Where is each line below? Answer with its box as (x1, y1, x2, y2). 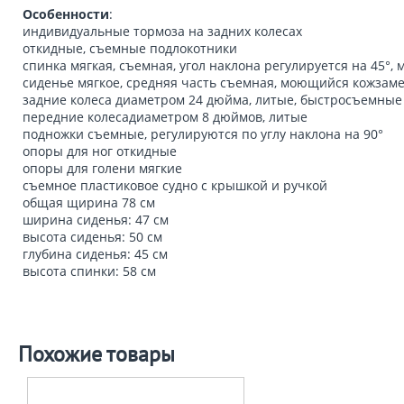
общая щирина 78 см (23, 194, 155, 211)
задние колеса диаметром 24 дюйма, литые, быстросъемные (23, 91, 402, 108)
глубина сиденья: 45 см (23, 245, 168, 262)
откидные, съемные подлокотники (23, 40, 237, 57)
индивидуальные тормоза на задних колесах (23, 23, 302, 40)
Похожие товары (18, 340, 175, 368)
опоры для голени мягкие (23, 160, 182, 177)
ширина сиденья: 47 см (23, 211, 169, 228)
